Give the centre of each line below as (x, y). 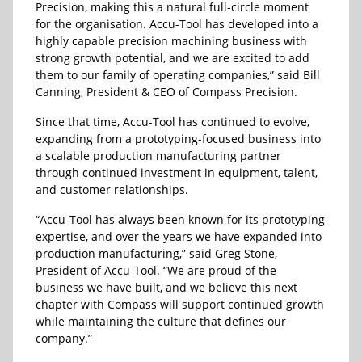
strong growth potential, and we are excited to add (173, 58)
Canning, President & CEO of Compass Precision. (166, 92)
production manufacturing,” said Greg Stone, (156, 254)
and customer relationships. (112, 190)
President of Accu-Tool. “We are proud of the (156, 271)
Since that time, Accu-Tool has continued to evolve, (173, 122)
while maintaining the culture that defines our (161, 322)
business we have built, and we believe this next (166, 288)
